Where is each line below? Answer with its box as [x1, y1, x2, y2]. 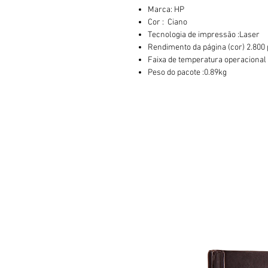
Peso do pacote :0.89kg [148, 68, 227, 78]
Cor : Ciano [148, 17, 187, 28]
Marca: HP [148, 5, 184, 15]
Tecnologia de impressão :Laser [148, 30, 260, 40]
